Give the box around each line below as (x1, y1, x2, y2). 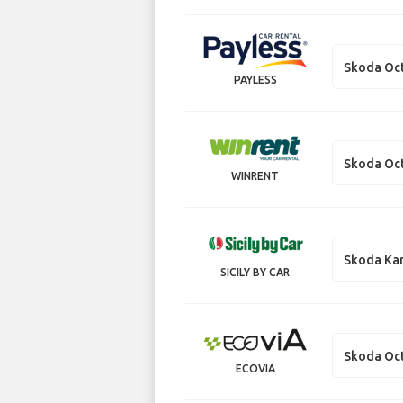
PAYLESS (233, 73, 277, 85)
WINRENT (231, 169, 280, 182)
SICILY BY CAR (220, 265, 291, 278)
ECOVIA (235, 362, 275, 374)
